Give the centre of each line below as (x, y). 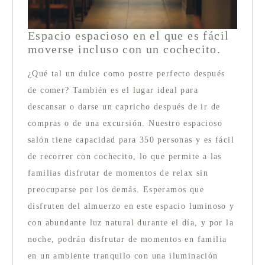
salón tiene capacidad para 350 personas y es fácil (131, 140)
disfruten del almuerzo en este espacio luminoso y (131, 206)
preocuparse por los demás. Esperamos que (116, 189)
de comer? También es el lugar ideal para (113, 90)
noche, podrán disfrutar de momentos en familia (127, 239)
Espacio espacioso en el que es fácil (129, 35)
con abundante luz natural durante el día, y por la (131, 222)
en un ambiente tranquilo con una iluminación (123, 256)
